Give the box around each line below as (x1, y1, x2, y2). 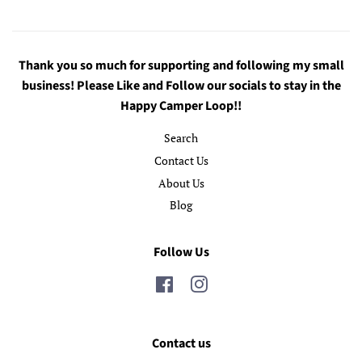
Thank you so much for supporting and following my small (18, 57, 344, 75)
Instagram (207, 276, 258, 292)
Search (164, 130, 198, 146)
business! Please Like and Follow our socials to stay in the (21, 77, 341, 95)
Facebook (173, 276, 222, 292)
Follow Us (153, 242, 209, 261)
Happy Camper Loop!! (120, 97, 242, 116)
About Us (158, 175, 204, 191)
